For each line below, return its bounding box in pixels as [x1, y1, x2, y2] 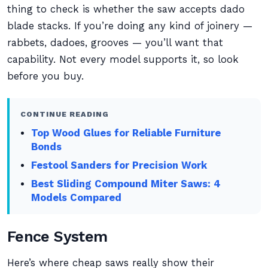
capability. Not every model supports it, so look [7, 54, 239, 65]
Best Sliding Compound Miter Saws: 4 [31, 178, 221, 190]
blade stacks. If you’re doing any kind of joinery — [7, 20, 252, 32]
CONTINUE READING [20, 109, 109, 118]
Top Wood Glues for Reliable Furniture [31, 127, 221, 139]
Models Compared [31, 192, 122, 203]
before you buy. [7, 71, 84, 82]
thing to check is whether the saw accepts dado [7, 4, 245, 15]
